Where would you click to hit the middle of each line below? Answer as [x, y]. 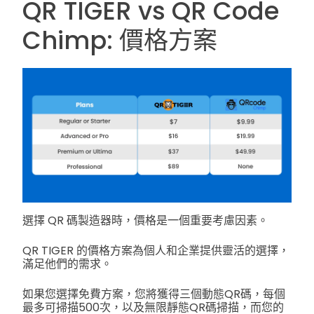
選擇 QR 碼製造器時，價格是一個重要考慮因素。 [145, 220]
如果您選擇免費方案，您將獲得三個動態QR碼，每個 [154, 294]
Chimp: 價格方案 [120, 41]
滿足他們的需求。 [67, 264]
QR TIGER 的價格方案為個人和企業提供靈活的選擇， [156, 250]
